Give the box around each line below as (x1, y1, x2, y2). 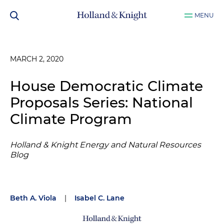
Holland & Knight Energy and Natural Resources (10, 140, 201, 149)
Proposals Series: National (10, 94, 193, 111)
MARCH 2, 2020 (10, 54, 63, 63)
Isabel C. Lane (74, 193, 124, 202)
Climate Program (10, 110, 132, 127)
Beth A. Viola (10, 193, 56, 202)
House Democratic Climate (10, 77, 203, 94)
